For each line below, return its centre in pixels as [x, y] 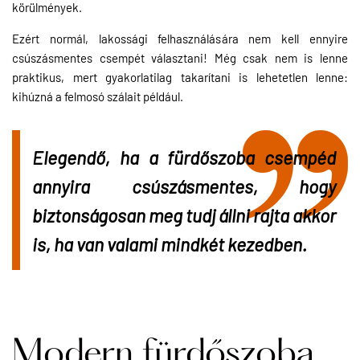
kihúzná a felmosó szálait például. [98, 96]
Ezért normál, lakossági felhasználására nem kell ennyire [180, 38]
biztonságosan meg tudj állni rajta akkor [184, 214]
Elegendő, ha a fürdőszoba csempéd [184, 156]
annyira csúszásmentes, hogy [184, 185]
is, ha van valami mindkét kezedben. [170, 243]
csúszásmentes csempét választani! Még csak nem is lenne [180, 57]
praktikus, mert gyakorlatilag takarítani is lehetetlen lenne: [180, 76]
